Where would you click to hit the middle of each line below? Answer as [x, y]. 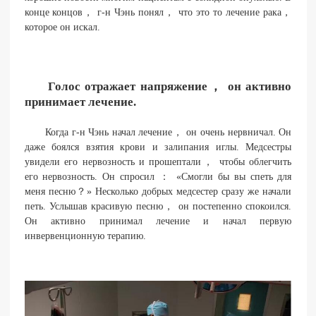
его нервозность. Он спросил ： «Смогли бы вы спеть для [158, 176]
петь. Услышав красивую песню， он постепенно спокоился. [158, 206]
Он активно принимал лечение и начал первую [158, 221]
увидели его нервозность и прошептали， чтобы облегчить [158, 162]
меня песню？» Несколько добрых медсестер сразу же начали [158, 191]
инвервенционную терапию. [85, 236]
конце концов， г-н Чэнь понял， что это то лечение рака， [158, 12]
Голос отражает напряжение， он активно [170, 86]
